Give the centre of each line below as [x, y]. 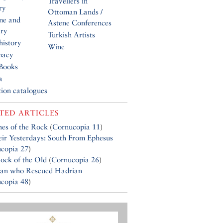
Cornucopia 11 [76, 127]
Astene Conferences [80, 23]
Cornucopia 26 [75, 160]
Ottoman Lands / [75, 12]
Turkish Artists [71, 35]
